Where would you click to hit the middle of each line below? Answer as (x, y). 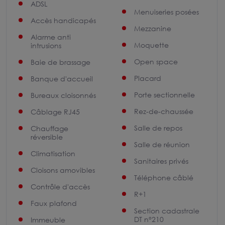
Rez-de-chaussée (163, 111)
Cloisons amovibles (63, 170)
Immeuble (48, 220)
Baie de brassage (61, 62)
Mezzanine (152, 28)
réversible (47, 137)
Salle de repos (158, 128)
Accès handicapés (63, 20)
